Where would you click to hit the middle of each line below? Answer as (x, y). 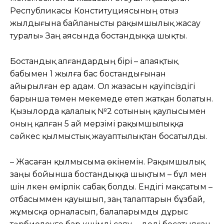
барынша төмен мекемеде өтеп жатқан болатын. (111, 98)
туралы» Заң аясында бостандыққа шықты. (98, 35)
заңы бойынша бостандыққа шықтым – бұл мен (108, 174)
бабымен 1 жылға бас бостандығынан (88, 73)
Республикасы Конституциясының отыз (94, 10)
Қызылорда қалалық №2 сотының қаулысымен (108, 111)
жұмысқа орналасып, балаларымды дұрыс (99, 211)
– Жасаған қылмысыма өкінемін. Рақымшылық (107, 161)
